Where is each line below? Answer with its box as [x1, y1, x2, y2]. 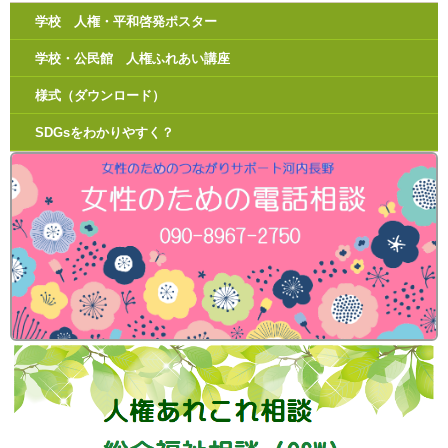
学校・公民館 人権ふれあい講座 [35, 50, 230, 66]
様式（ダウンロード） [35, 87, 165, 103]
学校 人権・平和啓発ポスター [35, 13, 217, 29]
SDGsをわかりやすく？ [35, 124, 174, 140]
